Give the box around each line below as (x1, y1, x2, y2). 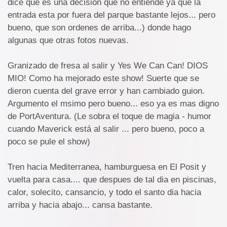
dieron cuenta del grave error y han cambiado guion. (8, 86, 205, 96)
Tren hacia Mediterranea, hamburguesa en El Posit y (8, 162, 206, 172)
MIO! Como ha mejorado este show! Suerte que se (8, 73, 199, 83)
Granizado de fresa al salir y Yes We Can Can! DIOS (8, 61, 208, 70)
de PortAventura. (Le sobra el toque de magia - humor (8, 111, 211, 121)
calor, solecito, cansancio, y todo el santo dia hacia (8, 187, 201, 197)
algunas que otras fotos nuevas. (8, 35, 129, 45)
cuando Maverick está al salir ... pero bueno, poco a (8, 124, 204, 134)
